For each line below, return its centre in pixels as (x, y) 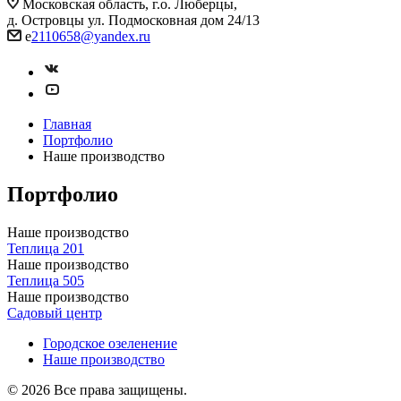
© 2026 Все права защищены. (97, 389)
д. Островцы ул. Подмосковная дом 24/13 (133, 20)
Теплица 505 (46, 280)
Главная (67, 124)
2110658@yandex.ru (91, 36)
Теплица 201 (46, 248)
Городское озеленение (110, 343)
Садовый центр (55, 312)
